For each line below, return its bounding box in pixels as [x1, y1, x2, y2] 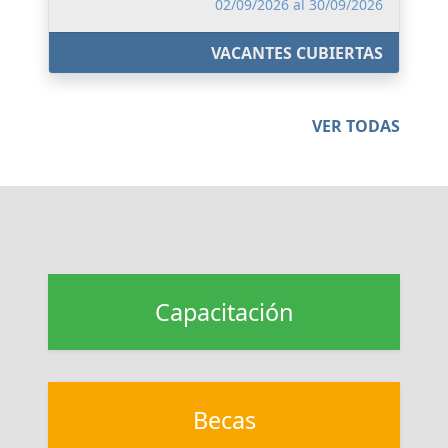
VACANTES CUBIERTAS [211, 41, 383, 64]
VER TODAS [312, 114, 400, 137]
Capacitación [154, 295, 294, 328]
